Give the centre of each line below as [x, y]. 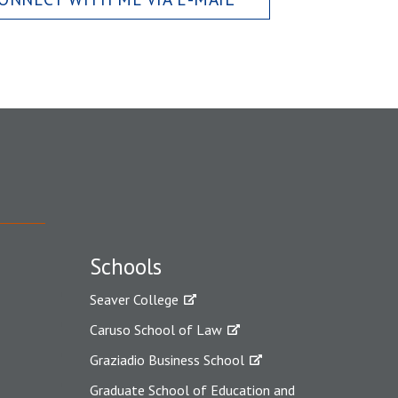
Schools [126, 266]
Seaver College [134, 299]
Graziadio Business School [167, 359]
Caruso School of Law [156, 329]
